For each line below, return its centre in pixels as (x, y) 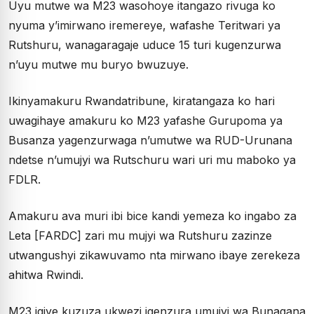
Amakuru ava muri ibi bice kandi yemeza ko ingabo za (152, 216)
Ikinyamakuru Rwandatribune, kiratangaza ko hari (142, 101)
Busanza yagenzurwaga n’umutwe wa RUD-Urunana (150, 140)
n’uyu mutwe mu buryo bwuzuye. (98, 64)
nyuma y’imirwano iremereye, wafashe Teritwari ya (144, 25)
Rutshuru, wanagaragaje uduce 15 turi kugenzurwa (145, 45)
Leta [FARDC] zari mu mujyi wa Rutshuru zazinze (140, 235)
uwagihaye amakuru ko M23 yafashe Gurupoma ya (145, 120)
